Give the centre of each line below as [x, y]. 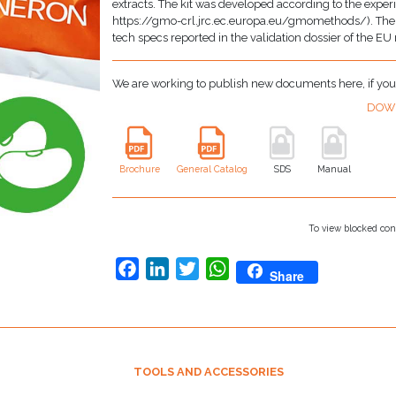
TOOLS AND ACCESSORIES [209, 372]
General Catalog [213, 168]
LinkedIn [197, 268]
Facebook [172, 268]
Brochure [140, 168]
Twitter [222, 268]
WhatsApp [265, 268]
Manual [335, 168]
